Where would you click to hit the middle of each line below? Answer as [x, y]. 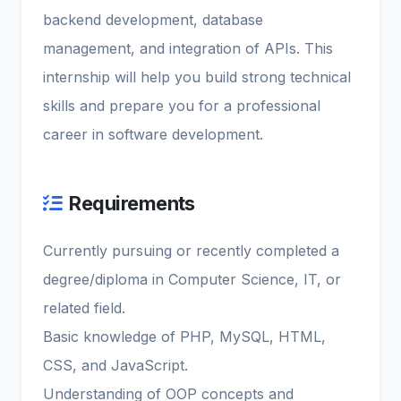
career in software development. [153, 135]
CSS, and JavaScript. [115, 366]
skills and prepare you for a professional [182, 106]
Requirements [132, 204]
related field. [84, 308]
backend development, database [153, 20]
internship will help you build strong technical [197, 77]
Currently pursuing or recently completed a [191, 251]
